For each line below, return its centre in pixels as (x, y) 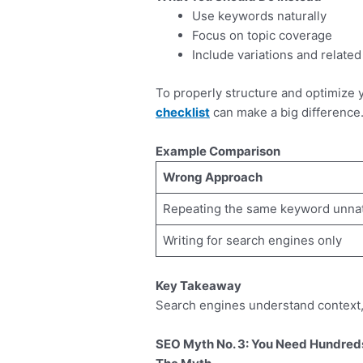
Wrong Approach (212, 177)
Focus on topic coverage (263, 36)
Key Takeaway (199, 285)
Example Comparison (218, 151)
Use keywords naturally (260, 16)
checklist (183, 112)
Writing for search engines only (252, 240)
